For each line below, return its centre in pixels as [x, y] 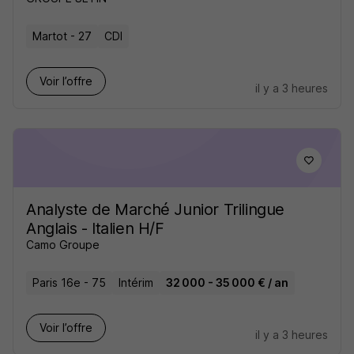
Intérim [136, 282]
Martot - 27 [62, 36]
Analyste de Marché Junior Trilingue [156, 209]
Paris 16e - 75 [69, 282]
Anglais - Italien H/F [95, 228]
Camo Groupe [63, 245]
